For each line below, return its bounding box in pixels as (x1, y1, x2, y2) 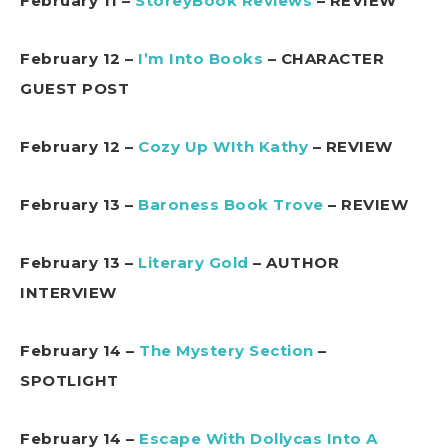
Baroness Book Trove (138, 194, 324, 214)
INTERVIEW (20, 282, 117, 302)
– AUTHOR (248, 252, 339, 272)
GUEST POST (20, 78, 129, 98)
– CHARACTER (263, 48, 384, 68)
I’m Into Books (138, 48, 263, 68)
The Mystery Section (139, 340, 314, 360)
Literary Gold (138, 252, 249, 272)
